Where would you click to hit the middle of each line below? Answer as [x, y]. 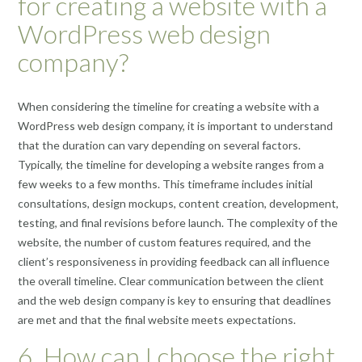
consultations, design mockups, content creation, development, [178, 203]
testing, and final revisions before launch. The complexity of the [178, 222]
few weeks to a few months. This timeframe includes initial [165, 183]
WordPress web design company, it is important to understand [175, 125]
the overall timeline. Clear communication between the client [171, 280]
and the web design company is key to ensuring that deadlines [175, 300]
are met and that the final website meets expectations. [157, 319]
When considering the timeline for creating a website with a [168, 106]
